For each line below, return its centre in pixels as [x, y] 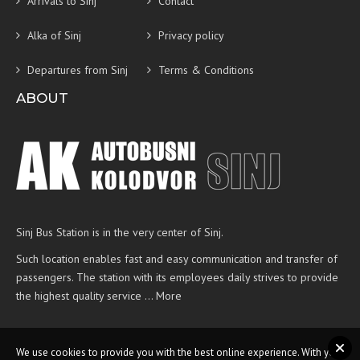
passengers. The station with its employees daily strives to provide [177, 277]
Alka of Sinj [54, 35]
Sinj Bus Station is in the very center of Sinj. [120, 232]
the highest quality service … [86, 296]
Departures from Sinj [78, 70]
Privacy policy [192, 35]
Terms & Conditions [207, 70]
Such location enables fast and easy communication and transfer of [177, 259]
